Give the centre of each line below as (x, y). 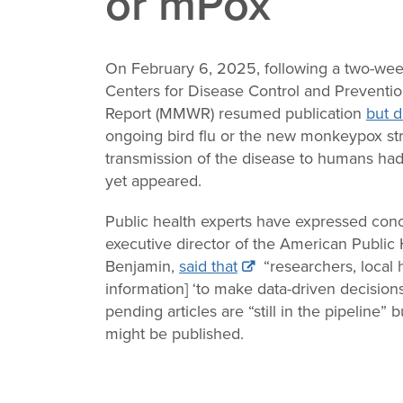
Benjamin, (142, 265)
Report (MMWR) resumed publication (236, 112)
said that (208, 265)
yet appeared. (153, 180)
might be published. (175, 333)
